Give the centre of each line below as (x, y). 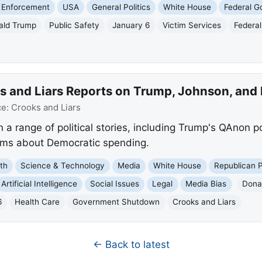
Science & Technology (63, 166)
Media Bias (206, 184)
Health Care (37, 202)
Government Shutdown (116, 202)
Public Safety (75, 25)
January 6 (131, 25)
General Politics (121, 7)
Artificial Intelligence (39, 184)
